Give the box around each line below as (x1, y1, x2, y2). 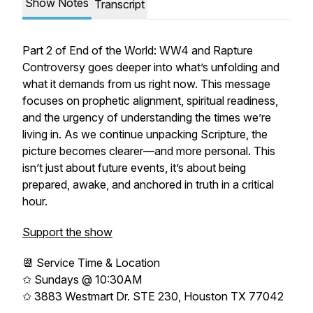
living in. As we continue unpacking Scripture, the (22, 127, 268, 141)
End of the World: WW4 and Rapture (69, 43, 253, 57)
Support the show (22, 225, 112, 239)
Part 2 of (22, 43, 69, 57)
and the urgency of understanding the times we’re (22, 110, 271, 124)
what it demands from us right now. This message (22, 77, 270, 91)
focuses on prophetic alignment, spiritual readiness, (22, 94, 278, 108)
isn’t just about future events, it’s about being (22, 161, 246, 175)
